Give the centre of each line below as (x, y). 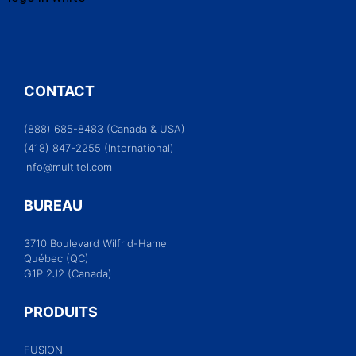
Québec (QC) (56, 258)
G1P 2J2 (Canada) (68, 273)
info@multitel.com (68, 166)
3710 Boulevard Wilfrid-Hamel (97, 243)
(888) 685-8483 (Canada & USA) (104, 128)
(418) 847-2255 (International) (99, 147)
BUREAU (53, 205)
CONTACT (59, 91)
